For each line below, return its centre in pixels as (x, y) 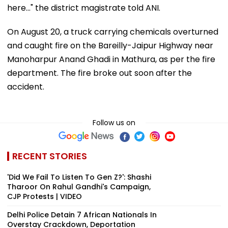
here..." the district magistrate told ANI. (84, 8)
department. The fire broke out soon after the (99, 73)
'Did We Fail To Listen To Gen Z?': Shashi (79, 177)
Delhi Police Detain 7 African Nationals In (82, 215)
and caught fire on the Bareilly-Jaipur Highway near (110, 45)
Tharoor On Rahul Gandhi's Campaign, (79, 187)
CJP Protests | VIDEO (45, 196)
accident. (26, 87)
